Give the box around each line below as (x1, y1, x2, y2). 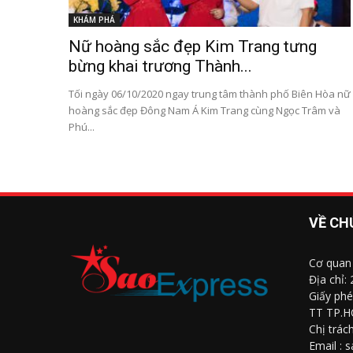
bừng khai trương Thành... (69, 56, 252, 76)
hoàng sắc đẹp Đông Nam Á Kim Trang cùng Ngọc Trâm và (69, 102, 340, 117)
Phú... (69, 119, 95, 134)
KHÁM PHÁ (73, 13, 115, 25)
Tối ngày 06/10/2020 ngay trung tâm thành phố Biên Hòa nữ (69, 86, 351, 101)
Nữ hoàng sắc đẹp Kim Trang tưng (69, 36, 317, 56)
